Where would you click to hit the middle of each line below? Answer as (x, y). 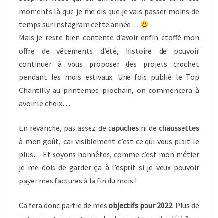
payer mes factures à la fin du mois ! (78, 181)
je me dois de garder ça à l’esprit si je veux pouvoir (109, 168)
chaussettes (179, 128)
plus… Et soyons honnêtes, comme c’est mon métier (109, 154)
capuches (123, 128)
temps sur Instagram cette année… (80, 25)
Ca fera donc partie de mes (64, 206)
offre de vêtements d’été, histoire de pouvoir (109, 51)
